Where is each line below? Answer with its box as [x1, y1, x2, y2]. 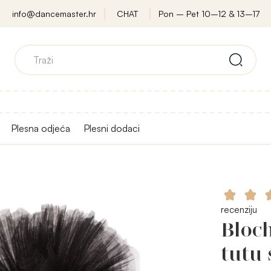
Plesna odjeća [11, 122, 70, 134]
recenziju [220, 204, 257, 215]
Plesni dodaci [83, 122, 140, 134]
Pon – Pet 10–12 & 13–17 [158, 8, 260, 19]
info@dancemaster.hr [11, 8, 96, 19]
